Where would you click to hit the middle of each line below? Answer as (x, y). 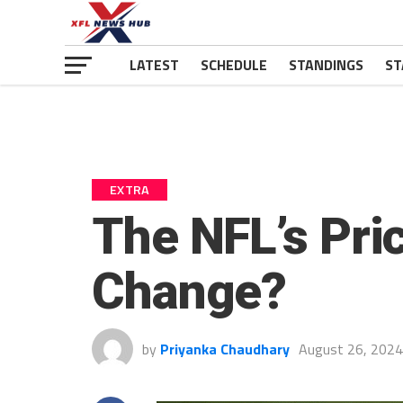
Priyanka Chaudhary (225, 349)
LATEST (154, 65)
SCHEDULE (234, 65)
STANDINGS (326, 65)
